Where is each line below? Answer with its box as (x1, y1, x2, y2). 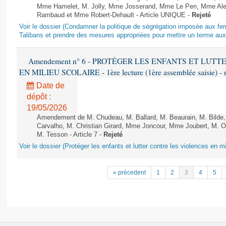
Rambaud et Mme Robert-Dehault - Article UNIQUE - (37, 12, 192, 19)
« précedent (113, 169, 146, 176)
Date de (34, 81, 65, 90)
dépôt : (27, 92, 51, 101)
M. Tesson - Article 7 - (37, 131, 103, 138)
